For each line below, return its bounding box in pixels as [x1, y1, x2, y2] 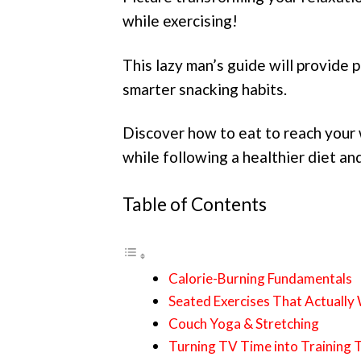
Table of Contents [122, 192, 267, 215]
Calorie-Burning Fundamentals [168, 269, 352, 287]
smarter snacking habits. [122, 79, 287, 98]
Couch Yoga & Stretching [168, 314, 319, 332]
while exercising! [122, 10, 238, 30]
